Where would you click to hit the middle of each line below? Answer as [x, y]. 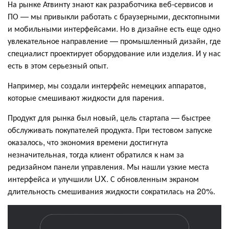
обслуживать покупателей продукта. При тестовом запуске [110, 129]
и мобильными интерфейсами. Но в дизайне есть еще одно [114, 28]
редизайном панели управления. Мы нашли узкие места [108, 166]
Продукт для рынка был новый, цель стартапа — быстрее [109, 117]
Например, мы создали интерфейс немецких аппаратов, [107, 85]
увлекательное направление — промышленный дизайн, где [114, 40]
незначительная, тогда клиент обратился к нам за [96, 154]
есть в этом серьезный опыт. [58, 65]
